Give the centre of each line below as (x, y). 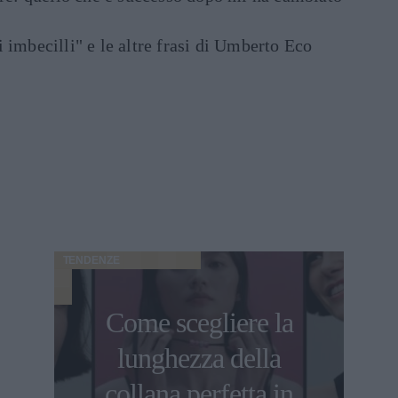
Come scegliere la (199, 323)
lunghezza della (199, 358)
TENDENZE (91, 261)
